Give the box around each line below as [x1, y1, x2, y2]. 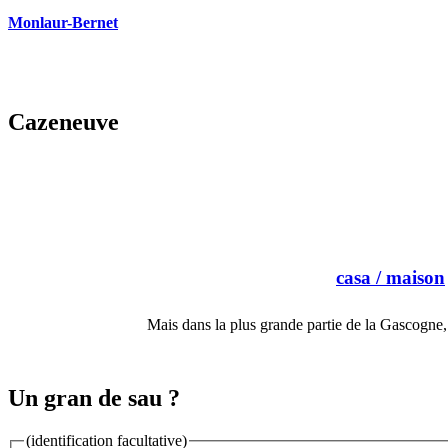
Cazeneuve [8, 109, 119, 136]
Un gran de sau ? [8, 385, 180, 412]
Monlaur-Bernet [8, 14, 118, 32]
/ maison [371, 266, 445, 288]
